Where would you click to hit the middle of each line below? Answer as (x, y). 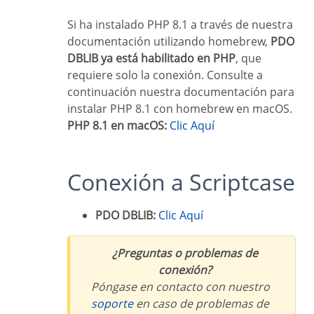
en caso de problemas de (201, 303)
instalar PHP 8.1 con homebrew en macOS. (180, 109)
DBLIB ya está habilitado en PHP (151, 58)
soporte (115, 303)
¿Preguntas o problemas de (118, 253)
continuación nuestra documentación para (181, 92)
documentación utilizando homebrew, (169, 41)
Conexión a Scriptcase (188, 182)
